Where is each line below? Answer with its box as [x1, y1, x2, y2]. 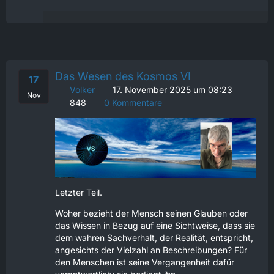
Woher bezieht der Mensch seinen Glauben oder [55, 208, 248, 219]
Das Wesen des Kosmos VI [55, 70, 191, 83]
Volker [70, 84, 95, 95]
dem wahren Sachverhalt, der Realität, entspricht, [55, 232, 253, 243]
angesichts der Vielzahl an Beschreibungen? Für [55, 245, 247, 256]
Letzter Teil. [55, 187, 102, 198]
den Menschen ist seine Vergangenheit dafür [55, 257, 234, 268]
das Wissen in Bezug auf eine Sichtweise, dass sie [55, 220, 255, 231]
